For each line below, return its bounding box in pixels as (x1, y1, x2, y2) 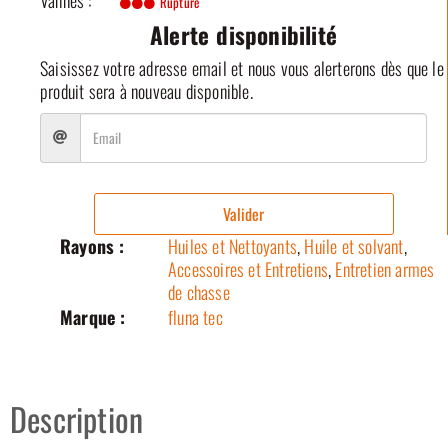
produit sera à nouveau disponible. (40, 77, 253, 104)
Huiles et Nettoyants (168, 232, 297, 259)
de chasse (168, 278, 230, 305)
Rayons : (60, 232, 125, 259)
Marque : (60, 303, 126, 330)
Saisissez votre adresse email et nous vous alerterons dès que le (40, 54, 444, 81)
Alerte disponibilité (150, 17, 337, 52)
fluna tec (168, 303, 223, 330)
